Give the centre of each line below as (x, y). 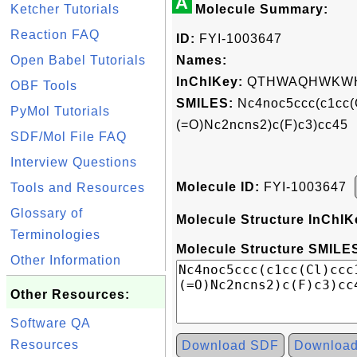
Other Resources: (70, 294)
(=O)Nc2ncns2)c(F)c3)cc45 (262, 125)
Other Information (66, 260)
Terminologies (55, 235)
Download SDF (230, 345)
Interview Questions (74, 162)
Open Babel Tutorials (78, 60)
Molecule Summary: (262, 9)
